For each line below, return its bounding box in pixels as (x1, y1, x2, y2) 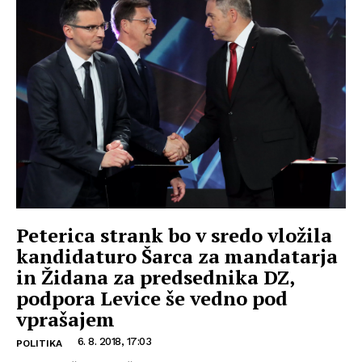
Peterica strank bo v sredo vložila (16, 221, 332, 248)
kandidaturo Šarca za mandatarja (16, 242, 338, 269)
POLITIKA (16, 337, 62, 349)
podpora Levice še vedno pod (16, 284, 288, 311)
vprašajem (16, 305, 115, 332)
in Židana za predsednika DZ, (16, 263, 295, 290)
